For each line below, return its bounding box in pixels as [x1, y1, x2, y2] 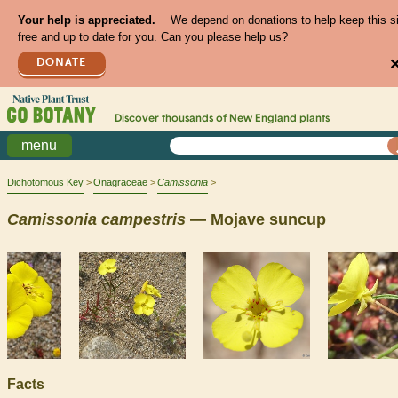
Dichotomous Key [7, 177, 84, 188]
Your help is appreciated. [17, 13, 155, 28]
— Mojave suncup [186, 210, 326, 228]
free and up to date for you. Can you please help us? [17, 30, 288, 44]
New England [228, 114, 297, 125]
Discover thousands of [114, 114, 229, 125]
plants [296, 114, 330, 125]
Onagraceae [93, 177, 147, 188]
